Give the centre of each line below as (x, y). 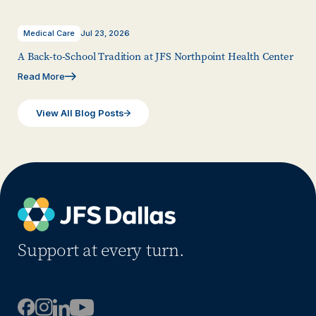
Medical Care (49, 33)
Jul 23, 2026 (105, 33)
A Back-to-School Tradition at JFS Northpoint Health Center (156, 56)
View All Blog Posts (80, 113)
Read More (41, 76)
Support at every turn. (101, 251)
